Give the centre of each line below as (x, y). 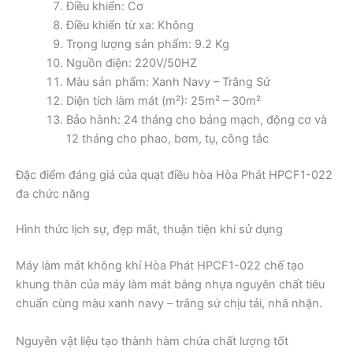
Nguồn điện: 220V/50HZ (131, 63)
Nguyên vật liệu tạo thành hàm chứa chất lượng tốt (152, 341)
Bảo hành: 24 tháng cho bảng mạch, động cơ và (196, 119)
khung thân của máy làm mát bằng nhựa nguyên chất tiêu (170, 285)
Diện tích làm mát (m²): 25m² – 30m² (163, 100)
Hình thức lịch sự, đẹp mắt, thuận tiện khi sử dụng (149, 230)
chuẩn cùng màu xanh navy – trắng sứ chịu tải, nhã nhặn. (169, 304)
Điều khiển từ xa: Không (130, 25)
